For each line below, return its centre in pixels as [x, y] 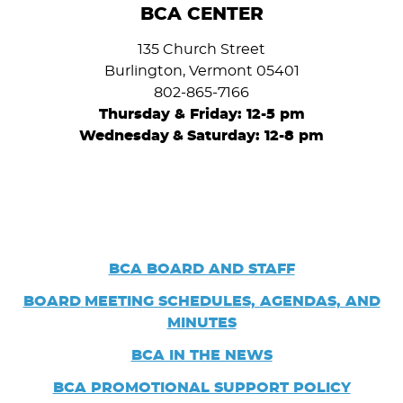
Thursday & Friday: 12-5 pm [201, 115]
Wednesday [124, 136]
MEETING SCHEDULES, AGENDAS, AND [232, 302]
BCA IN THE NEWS [201, 356]
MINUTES [201, 323]
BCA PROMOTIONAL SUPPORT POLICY [201, 388]
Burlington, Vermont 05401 [201, 72]
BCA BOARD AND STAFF [201, 269]
